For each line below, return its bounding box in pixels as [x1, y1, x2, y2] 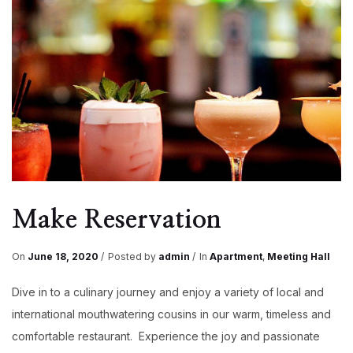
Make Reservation [12, 207, 221, 233]
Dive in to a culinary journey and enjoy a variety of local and [12, 285, 324, 299]
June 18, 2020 [28, 250, 98, 262]
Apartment [210, 250, 262, 262]
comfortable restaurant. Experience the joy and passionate [12, 329, 320, 344]
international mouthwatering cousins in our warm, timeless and [12, 307, 331, 321]
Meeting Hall [267, 250, 330, 262]
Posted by [108, 250, 158, 262]
